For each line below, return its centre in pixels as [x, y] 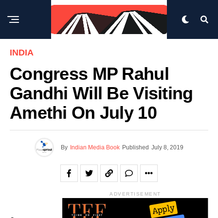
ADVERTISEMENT [135, 194]
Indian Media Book [95, 147]
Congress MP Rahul [89, 74]
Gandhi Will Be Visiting [101, 93]
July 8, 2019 [167, 147]
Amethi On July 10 [83, 113]
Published [136, 147]
